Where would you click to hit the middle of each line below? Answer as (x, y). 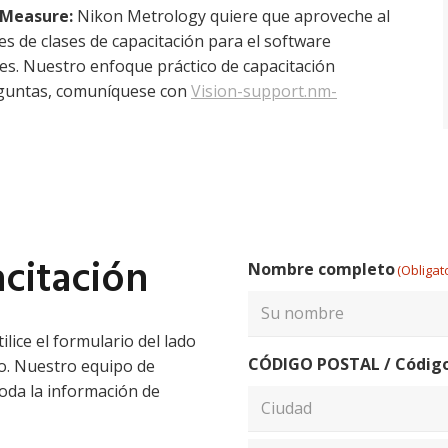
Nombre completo (321, 268)
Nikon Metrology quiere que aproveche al (231, 15)
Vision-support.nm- (264, 90)
